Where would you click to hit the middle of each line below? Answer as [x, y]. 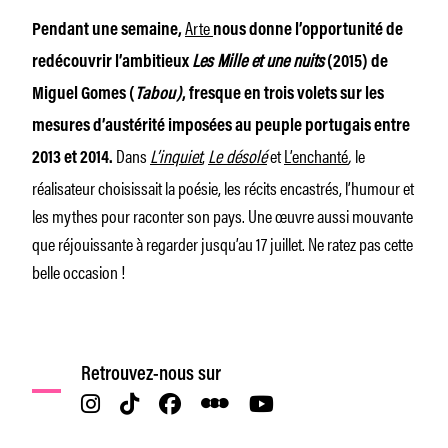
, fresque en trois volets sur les [283, 94]
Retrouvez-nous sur [151, 374]
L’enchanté [316, 154]
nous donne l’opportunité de [308, 30]
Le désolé [237, 154]
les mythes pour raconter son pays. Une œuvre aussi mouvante [222, 214]
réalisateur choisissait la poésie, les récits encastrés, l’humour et [223, 186]
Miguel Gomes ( [83, 94]
